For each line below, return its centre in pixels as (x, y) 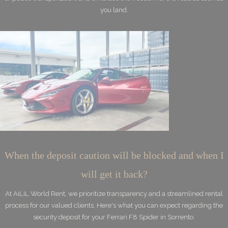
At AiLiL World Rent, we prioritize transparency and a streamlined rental (114, 193)
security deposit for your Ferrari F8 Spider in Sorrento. (114, 217)
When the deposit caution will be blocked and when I (114, 155)
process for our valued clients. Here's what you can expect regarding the (114, 205)
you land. (114, 10)
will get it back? (114, 174)
